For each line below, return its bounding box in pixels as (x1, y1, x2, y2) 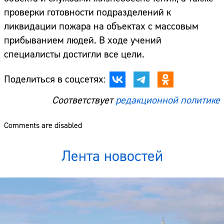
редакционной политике (115, 94, 220, 107)
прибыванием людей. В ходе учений (4, 34, 161, 47)
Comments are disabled (4, 120, 82, 131)
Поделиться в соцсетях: (4, 73, 105, 86)
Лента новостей (61, 146, 163, 166)
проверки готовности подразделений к (4, 6, 171, 19)
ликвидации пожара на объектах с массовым (4, 20, 198, 33)
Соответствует (52, 94, 115, 107)
